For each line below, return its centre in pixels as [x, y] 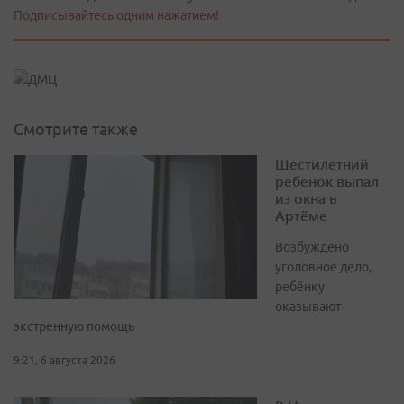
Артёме [301, 216]
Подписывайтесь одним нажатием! [116, 15]
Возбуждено [312, 248]
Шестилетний [322, 164]
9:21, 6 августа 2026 [64, 361]
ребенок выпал [327, 181]
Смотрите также [76, 129]
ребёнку [300, 287]
